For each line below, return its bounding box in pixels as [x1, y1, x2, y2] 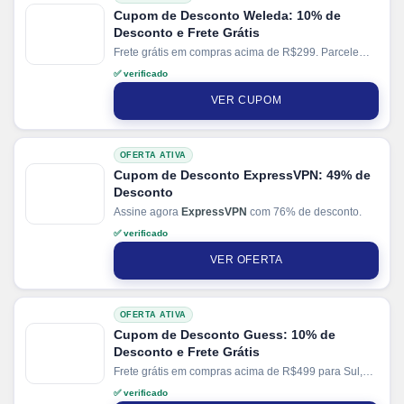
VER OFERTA [209, 254, 283, 266]
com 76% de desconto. [247, 205, 362, 218]
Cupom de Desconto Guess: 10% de [114, 326, 335, 342]
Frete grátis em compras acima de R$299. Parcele [114, 45, 359, 59]
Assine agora [114, 205, 181, 218]
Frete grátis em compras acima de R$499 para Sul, [114, 364, 363, 378]
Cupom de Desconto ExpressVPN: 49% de [114, 167, 371, 182]
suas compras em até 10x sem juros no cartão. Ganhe [114, 60, 377, 74]
